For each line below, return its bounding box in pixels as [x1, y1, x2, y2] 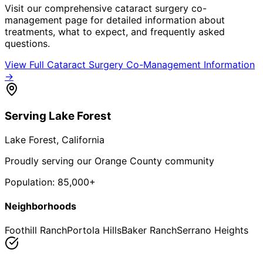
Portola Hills [67, 224, 122, 237]
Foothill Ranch [5, 224, 67, 237]
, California [56, 133, 104, 146]
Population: [5, 176, 58, 188]
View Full [5, 58, 47, 70]
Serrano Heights [177, 224, 248, 237]
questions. [5, 37, 50, 49]
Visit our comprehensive [5, 2, 115, 14]
